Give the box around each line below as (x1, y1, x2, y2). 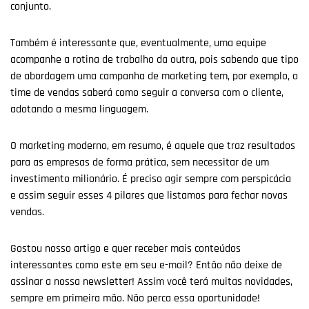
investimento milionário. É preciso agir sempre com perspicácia (10, 171, 291, 186)
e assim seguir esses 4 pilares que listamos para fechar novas (10, 188, 288, 203)
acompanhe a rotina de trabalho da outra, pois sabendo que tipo (10, 52, 299, 67)
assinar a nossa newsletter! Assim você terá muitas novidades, (10, 274, 292, 289)
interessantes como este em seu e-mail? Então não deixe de (10, 257, 282, 272)
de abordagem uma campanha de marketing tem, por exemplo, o (10, 68, 298, 83)
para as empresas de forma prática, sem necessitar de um (10, 154, 269, 170)
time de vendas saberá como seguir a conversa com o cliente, (10, 85, 283, 100)
